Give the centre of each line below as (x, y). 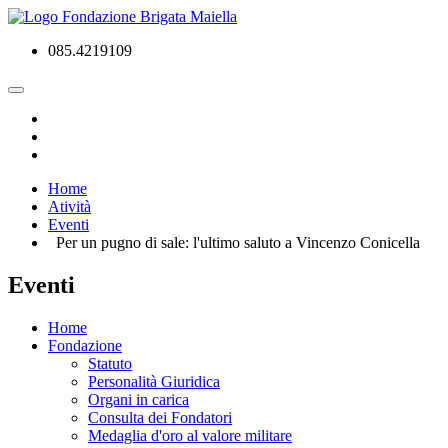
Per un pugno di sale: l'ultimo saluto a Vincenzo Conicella (234, 242)
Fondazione (85, 345)
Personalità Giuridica (154, 381)
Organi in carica (138, 399)
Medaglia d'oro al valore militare (190, 435)
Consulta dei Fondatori (160, 417)
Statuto (110, 363)
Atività (69, 206)
